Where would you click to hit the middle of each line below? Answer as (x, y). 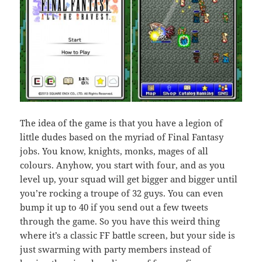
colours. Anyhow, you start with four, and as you (123, 165)
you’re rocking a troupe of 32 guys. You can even (122, 193)
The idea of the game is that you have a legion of (122, 123)
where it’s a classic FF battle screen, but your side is (128, 235)
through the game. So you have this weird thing (120, 221)
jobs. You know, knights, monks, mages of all (114, 151)
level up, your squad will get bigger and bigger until (129, 179)
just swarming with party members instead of (116, 249)
